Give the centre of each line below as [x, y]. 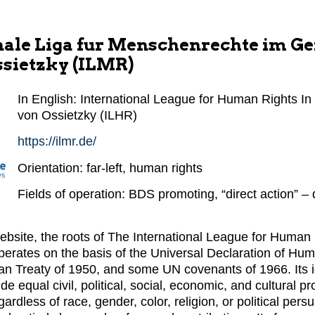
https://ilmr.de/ [57, 142]
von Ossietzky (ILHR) [77, 116]
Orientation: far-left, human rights [110, 168]
